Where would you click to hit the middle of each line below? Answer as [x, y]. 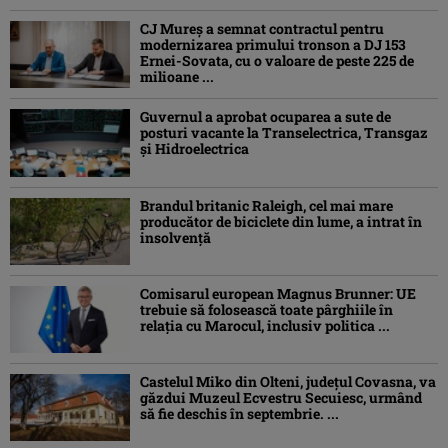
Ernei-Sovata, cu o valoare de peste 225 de [277, 61]
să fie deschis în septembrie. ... [239, 413]
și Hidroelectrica [194, 149]
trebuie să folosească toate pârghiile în [266, 309]
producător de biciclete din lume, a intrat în [281, 221]
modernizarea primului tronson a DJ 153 [273, 45]
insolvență [175, 237]
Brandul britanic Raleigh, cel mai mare [266, 205]
